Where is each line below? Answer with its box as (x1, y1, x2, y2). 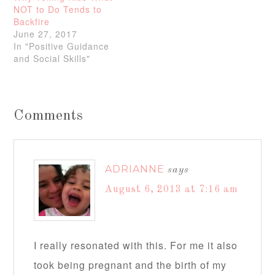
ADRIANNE (105, 163, 165, 176)
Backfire (14, 15, 50, 28)
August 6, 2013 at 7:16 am (105, 185, 239, 195)
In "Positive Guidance (14, 40, 110, 53)
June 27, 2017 (14, 28, 78, 41)
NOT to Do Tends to (14, 3, 103, 16)
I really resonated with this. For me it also (34, 238, 238, 253)
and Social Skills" (14, 52, 91, 65)
